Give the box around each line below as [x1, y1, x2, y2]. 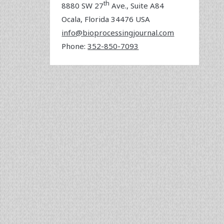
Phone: [61, 40, 88, 51]
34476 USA [111, 13, 150, 24]
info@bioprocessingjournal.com [61, 27, 174, 37]
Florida [84, 13, 111, 24]
